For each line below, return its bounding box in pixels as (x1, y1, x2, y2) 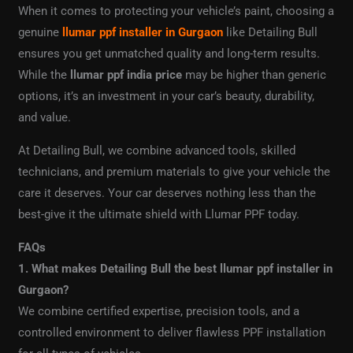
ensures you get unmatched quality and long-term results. (18, 46, 321, 61)
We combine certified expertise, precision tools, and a (18, 304, 300, 319)
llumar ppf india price (70, 68, 183, 83)
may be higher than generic (182, 68, 327, 83)
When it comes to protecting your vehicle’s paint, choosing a (18, 4, 335, 19)
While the (18, 68, 71, 83)
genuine (18, 25, 63, 40)
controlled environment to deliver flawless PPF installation (18, 325, 326, 340)
